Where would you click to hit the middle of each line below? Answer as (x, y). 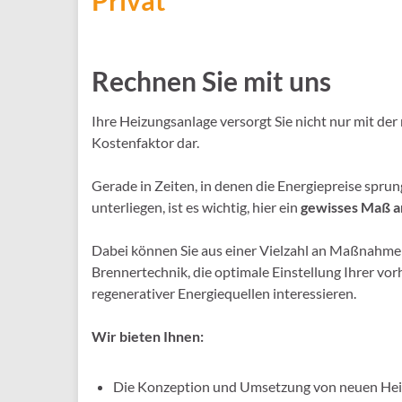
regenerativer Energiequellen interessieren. (224, 293)
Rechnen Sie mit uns (211, 81)
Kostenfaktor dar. (145, 142)
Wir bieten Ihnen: (148, 336)
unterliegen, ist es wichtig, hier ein (196, 207)
